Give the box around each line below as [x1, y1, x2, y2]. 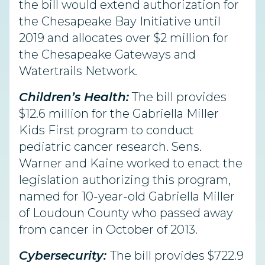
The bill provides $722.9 [110, 248, 244, 263]
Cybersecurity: [19, 248, 110, 263]
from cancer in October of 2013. [19, 222, 198, 237]
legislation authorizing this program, [19, 173, 231, 187]
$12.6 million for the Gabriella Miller [19, 106, 219, 121]
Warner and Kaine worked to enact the [19, 156, 243, 170]
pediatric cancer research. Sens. [19, 140, 202, 154]
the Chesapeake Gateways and [19, 47, 196, 62]
